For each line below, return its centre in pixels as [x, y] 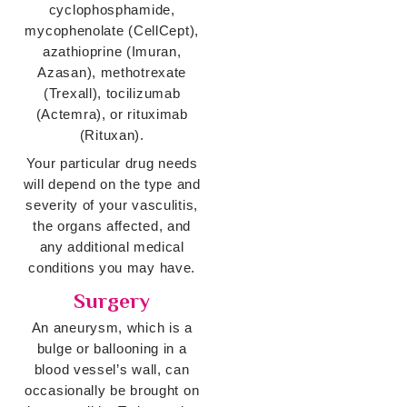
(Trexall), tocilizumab [112, 94]
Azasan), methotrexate [112, 73]
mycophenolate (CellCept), [112, 31]
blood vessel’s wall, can [112, 370]
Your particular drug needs [112, 164]
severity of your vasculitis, [112, 205]
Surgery [112, 301]
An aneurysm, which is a [112, 328]
